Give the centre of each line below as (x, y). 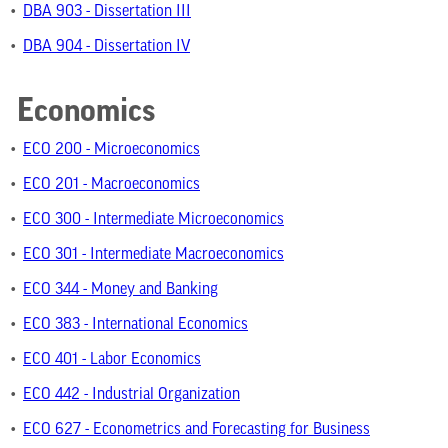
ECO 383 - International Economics (135, 325)
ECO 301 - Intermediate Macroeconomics (153, 255)
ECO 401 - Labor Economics (112, 360)
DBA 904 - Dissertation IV (106, 47)
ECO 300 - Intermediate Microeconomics (153, 220)
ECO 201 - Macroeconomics (111, 185)
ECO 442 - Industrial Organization (131, 395)
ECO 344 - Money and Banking (120, 290)
